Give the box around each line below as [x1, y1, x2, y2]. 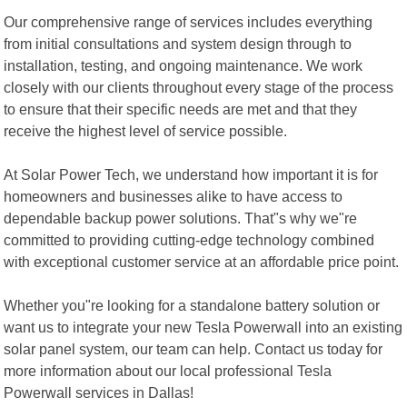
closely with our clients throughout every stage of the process [4, 78, 394, 95]
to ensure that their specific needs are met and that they [4, 100, 358, 117]
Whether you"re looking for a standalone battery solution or [4, 296, 381, 313]
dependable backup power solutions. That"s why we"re [4, 209, 358, 226]
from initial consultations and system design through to [4, 35, 352, 52]
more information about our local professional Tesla [4, 362, 333, 379]
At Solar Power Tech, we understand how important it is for [4, 165, 379, 183]
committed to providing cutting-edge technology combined [4, 231, 375, 248]
